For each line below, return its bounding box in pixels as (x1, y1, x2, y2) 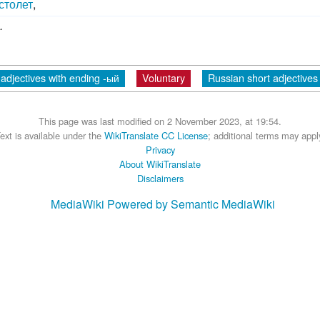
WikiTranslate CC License (104, 127, 208, 141)
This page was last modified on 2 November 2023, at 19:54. (39, 113, 281, 127)
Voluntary (142, 69, 185, 84)
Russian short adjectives (208, 69, 318, 84)
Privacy (145, 141, 175, 156)
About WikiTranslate (119, 156, 201, 170)
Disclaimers (136, 170, 184, 184)
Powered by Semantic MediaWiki (107, 194, 275, 211)
